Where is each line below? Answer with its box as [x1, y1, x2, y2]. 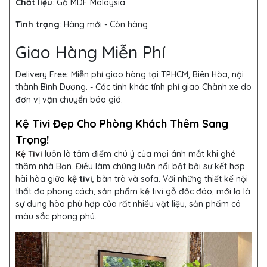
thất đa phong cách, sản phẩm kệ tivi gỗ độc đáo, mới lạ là [15, 186, 250, 197]
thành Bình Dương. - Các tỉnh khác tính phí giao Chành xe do [15, 82, 252, 93]
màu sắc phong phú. [15, 211, 99, 222]
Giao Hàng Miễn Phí [15, 42, 165, 63]
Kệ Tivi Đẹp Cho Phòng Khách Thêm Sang [15, 117, 228, 131]
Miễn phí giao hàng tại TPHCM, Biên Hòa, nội [69, 69, 244, 80]
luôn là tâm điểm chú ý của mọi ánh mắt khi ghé [45, 148, 235, 160]
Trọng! [15, 133, 49, 147]
